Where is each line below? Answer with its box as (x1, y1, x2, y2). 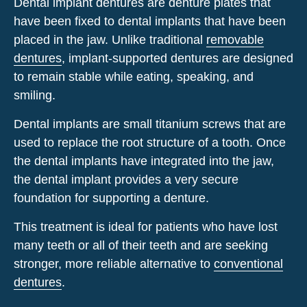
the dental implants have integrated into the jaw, (14, 153, 274, 168)
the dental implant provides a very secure (14, 172, 238, 186)
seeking (225, 238, 268, 252)
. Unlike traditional (105, 32, 206, 47)
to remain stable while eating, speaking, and (14, 69, 254, 84)
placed (14, 32, 53, 47)
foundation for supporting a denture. (14, 191, 209, 205)
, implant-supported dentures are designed (62, 51, 293, 65)
